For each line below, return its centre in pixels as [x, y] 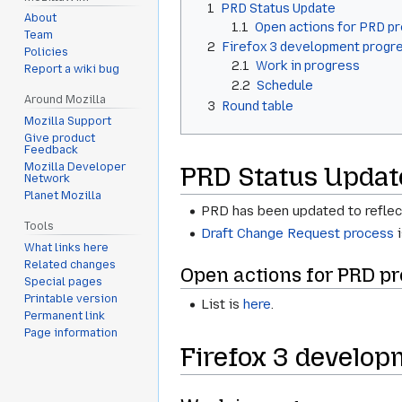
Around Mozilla [66, 100]
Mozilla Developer [75, 167]
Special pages [64, 281]
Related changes [70, 264]
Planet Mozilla [63, 196]
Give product [60, 139]
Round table [257, 105]
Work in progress [308, 65]
